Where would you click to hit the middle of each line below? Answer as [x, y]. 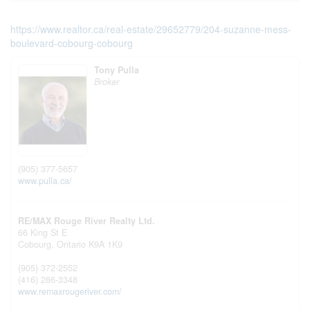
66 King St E [43, 232]
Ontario [71, 244]
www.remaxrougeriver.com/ [70, 291]
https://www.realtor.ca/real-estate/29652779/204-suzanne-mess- [151, 29]
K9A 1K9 [106, 244]
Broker [107, 82]
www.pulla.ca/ [45, 180]
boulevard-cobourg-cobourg [72, 43]
